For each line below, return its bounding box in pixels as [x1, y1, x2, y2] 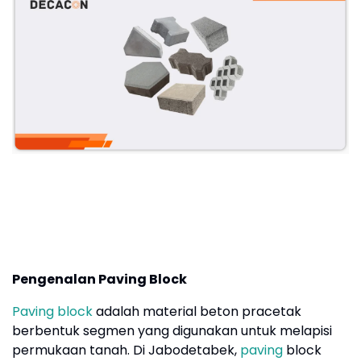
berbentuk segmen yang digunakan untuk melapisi [12, 322, 332, 341]
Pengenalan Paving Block [12, 270, 187, 289]
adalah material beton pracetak [93, 302, 301, 322]
